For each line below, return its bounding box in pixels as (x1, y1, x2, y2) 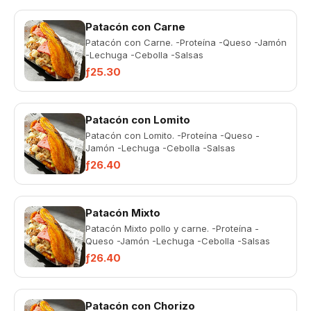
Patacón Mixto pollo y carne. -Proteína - (85, 223, 259, 234)
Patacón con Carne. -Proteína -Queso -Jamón (85, 37, 287, 48)
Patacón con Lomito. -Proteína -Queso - (85, 130, 260, 141)
